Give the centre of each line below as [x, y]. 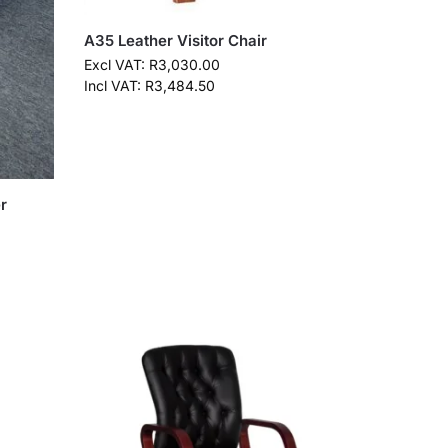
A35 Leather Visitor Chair [176, 40]
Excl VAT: [117, 64]
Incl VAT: [115, 85]
